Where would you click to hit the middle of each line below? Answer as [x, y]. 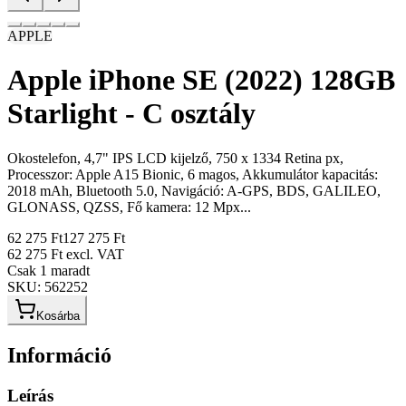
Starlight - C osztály [131, 114]
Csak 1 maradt [48, 270]
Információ [59, 355]
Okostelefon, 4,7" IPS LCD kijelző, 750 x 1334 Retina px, [175, 158]
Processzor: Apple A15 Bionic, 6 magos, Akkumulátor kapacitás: [193, 174]
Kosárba [58, 315]
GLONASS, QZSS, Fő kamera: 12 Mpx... [129, 207]
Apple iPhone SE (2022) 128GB [201, 80]
